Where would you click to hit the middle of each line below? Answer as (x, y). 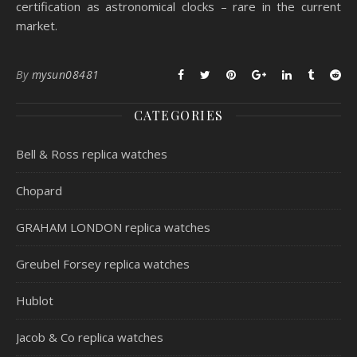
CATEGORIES (178, 115)
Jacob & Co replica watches (90, 337)
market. (37, 25)
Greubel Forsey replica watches (103, 264)
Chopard (39, 190)
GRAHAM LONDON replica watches (113, 227)
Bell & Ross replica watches (92, 154)
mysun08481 (65, 75)
